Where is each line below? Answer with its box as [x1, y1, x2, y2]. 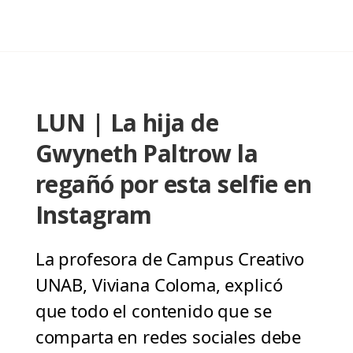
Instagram [35, 199, 152, 232]
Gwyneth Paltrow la [35, 137, 258, 170]
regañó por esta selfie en [35, 168, 312, 201]
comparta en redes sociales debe [35, 325, 302, 349]
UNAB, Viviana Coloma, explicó [35, 273, 283, 297]
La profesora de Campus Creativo [35, 247, 305, 271]
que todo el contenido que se [35, 299, 272, 323]
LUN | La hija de [35, 106, 219, 139]
